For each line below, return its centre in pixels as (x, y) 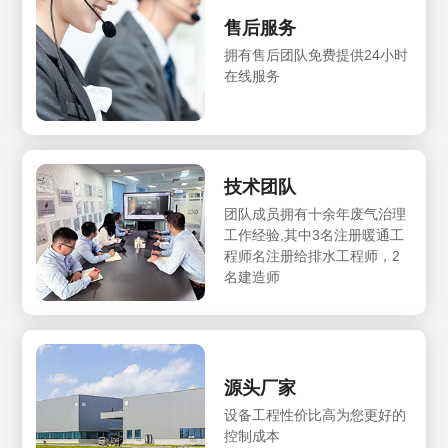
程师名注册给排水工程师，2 (312, 255)
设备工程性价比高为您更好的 (315, 414)
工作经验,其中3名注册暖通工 (314, 234)
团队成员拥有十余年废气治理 (315, 213)
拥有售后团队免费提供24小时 (316, 54)
